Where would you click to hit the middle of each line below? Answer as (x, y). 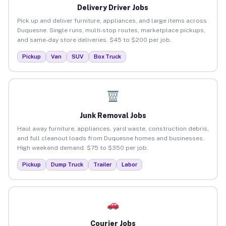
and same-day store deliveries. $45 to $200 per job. (94, 40)
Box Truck (107, 56)
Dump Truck (67, 164)
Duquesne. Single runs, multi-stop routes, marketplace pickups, (111, 30)
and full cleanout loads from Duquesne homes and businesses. (110, 138)
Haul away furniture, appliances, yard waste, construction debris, (113, 128)
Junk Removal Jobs (113, 115)
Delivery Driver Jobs (113, 7)
